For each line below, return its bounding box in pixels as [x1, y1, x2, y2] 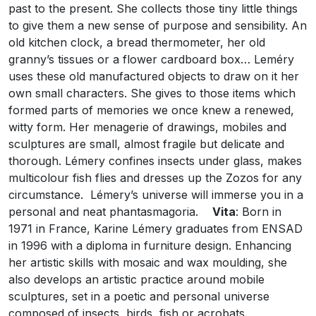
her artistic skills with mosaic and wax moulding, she [8, 255, 287, 270]
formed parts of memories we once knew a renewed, [8, 103, 294, 118]
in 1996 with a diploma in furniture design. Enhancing [8, 238, 291, 253]
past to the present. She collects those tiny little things [8, 1, 298, 16]
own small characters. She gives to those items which [8, 86, 296, 101]
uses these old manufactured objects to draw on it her [8, 69, 299, 84]
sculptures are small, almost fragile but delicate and [8, 137, 284, 152]
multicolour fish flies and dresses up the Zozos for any [8, 171, 302, 186]
